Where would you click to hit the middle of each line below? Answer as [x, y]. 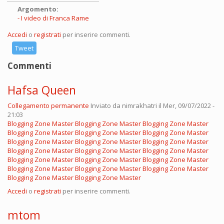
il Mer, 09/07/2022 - [186, 106]
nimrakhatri [139, 106]
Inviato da [106, 106]
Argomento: [39, 9]
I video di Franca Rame [55, 18]
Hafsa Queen [42, 90]
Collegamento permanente [48, 106]
